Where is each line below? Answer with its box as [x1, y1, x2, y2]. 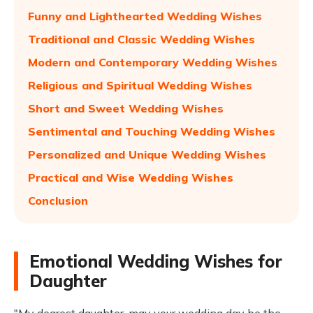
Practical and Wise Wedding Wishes [28, 170, 233, 184]
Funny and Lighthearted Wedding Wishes [28, 9, 262, 23]
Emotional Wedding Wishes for [29, 251, 282, 272]
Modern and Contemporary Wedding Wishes [28, 55, 277, 69]
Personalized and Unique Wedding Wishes [28, 147, 266, 161]
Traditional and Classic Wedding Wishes [28, 32, 255, 46]
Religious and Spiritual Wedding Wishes [28, 78, 252, 92]
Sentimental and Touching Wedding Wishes [28, 124, 275, 138]
